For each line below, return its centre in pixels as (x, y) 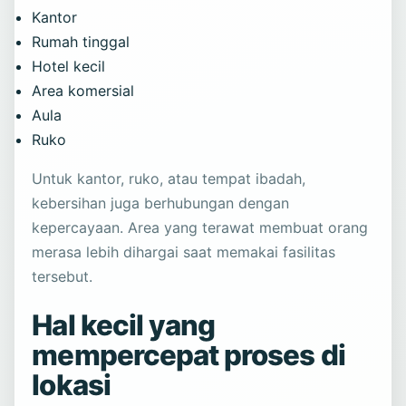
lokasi (71, 386)
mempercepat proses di (188, 356)
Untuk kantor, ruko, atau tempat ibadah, (169, 179)
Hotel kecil (69, 67)
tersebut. (63, 277)
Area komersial (83, 91)
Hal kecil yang (124, 326)
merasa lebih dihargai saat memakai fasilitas (184, 252)
